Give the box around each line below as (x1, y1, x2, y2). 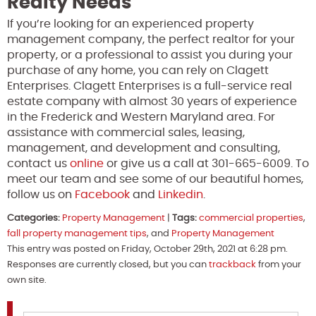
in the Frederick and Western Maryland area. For (7, 111, 275, 123)
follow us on (7, 189, 75, 201)
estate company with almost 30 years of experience (7, 96, 297, 108)
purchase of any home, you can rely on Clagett (7, 65, 269, 77)
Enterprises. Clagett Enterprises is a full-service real (7, 80, 292, 92)
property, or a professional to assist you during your (7, 49, 293, 61)
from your (256, 260, 301, 270)
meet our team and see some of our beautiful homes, (7, 174, 303, 186)
